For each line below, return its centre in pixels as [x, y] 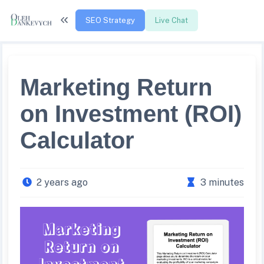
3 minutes [222, 182]
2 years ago [62, 182]
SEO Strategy [110, 20]
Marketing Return [116, 87]
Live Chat [171, 20]
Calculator [77, 140]
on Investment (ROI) [131, 114]
